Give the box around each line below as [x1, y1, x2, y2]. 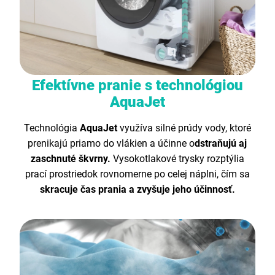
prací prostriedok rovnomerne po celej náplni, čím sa [25, 168, 250, 180]
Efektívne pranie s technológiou [31, 76, 243, 94]
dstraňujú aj [195, 137, 247, 149]
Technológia [23, 122, 80, 134]
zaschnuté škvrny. [30, 152, 110, 165]
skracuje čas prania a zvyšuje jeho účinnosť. [39, 183, 235, 195]
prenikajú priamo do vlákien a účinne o [28, 137, 195, 149]
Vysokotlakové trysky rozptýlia [110, 152, 244, 165]
